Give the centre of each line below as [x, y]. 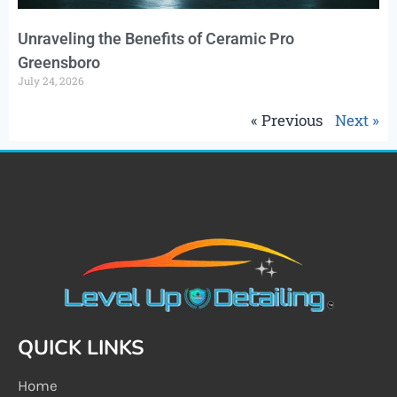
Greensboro [59, 63]
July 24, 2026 [51, 81]
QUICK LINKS [81, 348]
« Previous [287, 121]
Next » [357, 121]
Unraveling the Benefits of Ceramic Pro [156, 39]
